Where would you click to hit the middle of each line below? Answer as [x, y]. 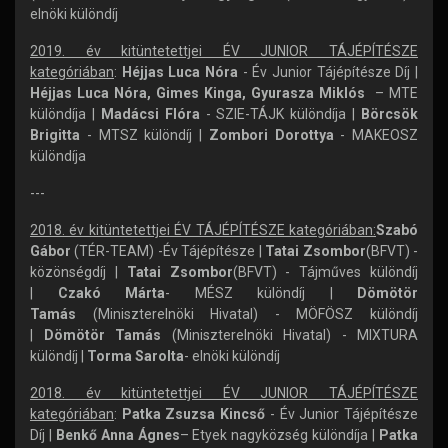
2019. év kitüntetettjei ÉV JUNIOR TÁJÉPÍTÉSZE [224, 51]
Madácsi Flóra [153, 114]
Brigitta [58, 135]
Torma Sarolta [135, 356]
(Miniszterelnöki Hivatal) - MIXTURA [294, 335]
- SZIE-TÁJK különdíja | [283, 114]
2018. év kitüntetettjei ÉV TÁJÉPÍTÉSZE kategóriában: [203, 230]
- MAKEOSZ [379, 135]
